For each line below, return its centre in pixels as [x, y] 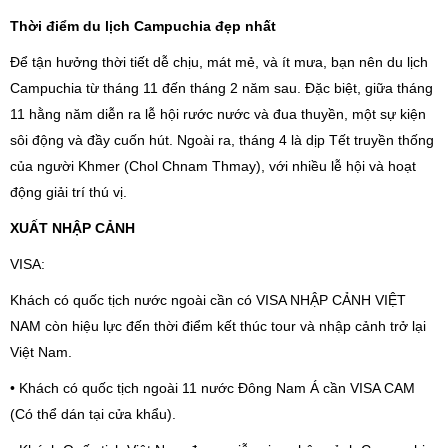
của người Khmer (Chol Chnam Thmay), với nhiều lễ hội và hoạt [213, 166]
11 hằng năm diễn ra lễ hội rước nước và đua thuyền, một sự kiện [218, 114]
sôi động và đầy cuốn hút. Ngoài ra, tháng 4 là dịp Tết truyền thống [222, 140]
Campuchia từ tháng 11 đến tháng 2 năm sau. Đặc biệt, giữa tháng [221, 88]
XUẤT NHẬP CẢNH [72, 228]
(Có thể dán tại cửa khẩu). [93, 414]
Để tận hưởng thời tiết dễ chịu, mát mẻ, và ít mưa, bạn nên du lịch [219, 62]
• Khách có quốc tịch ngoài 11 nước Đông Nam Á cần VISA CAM [212, 388]
